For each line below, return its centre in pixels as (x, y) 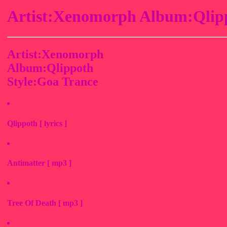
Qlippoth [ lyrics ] (37, 123)
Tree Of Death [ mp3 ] (45, 203)
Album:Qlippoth (50, 68)
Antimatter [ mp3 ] (39, 163)
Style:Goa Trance (53, 82)
